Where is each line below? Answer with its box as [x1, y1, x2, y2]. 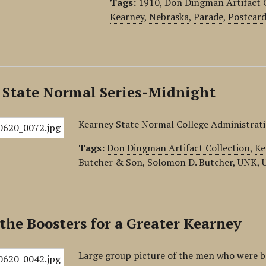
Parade [194, 10, 224, 23]
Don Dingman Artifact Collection [107, 141, 251, 154]
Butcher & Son [78, 156, 143, 169]
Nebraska [149, 10, 189, 23]
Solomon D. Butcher [147, 156, 233, 169]
